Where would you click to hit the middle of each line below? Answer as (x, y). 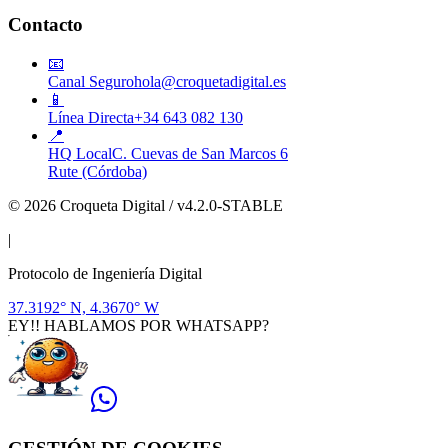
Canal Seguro (91, 81)
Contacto (45, 25)
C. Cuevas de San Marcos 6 (200, 153)
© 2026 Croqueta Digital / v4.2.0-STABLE (145, 205)
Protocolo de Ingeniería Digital (105, 273)
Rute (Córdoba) (97, 171)
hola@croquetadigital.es (210, 81)
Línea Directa (91, 117)
